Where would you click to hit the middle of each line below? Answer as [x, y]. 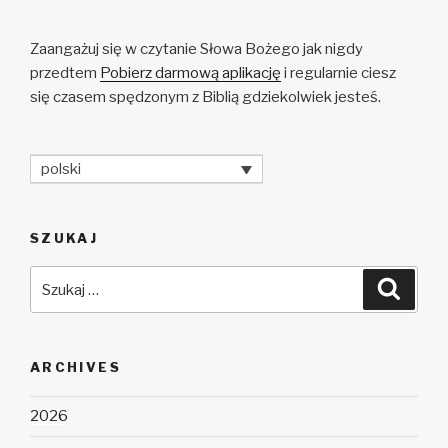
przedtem [65, 73]
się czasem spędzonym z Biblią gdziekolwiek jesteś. [205, 97]
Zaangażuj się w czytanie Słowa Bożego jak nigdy [196, 49]
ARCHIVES [75, 367]
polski [61, 168]
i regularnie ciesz [338, 73]
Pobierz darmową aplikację [190, 73]
